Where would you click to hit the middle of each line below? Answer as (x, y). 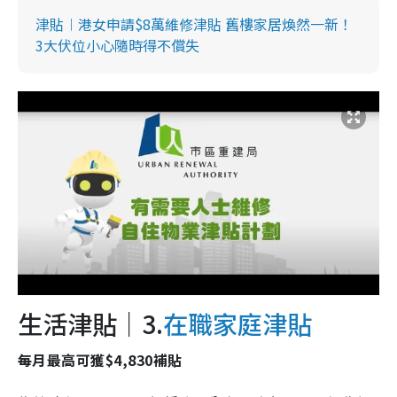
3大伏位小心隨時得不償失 (117, 46)
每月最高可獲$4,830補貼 (100, 360)
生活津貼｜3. (90, 324)
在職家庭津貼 (237, 324)
